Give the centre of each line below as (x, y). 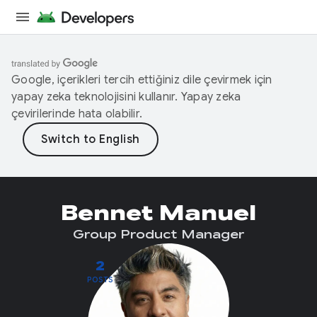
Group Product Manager (158, 235)
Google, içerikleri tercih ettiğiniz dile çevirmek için (142, 80)
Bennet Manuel (158, 213)
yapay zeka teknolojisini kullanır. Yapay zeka (126, 97)
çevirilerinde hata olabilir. (77, 114)
